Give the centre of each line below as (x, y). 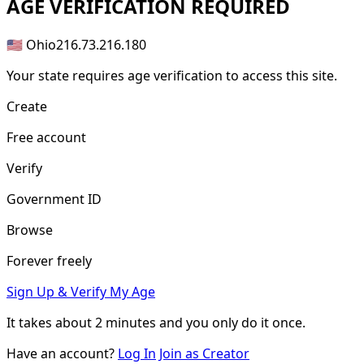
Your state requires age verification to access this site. (172, 75)
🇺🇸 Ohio (31, 44)
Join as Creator (204, 353)
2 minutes (126, 322)
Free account (46, 137)
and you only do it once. (231, 322)
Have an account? (62, 353)
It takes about (51, 322)
